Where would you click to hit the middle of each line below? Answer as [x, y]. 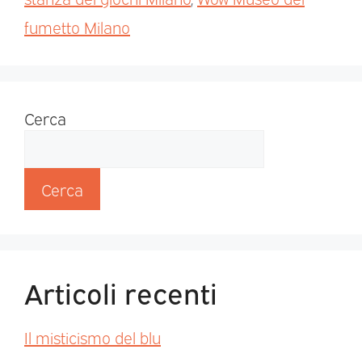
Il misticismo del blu [93, 337]
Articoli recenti [121, 292]
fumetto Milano [77, 27]
